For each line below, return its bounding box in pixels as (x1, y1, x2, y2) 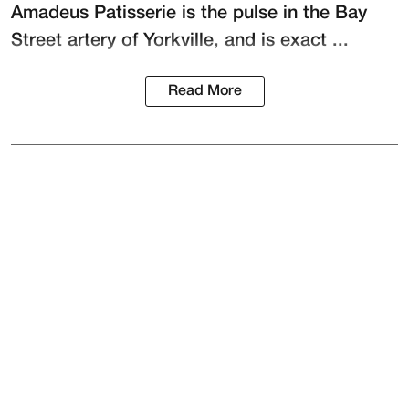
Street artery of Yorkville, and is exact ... (11, 33, 349, 50)
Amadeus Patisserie (11, 5, 176, 23)
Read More (167, 85, 242, 99)
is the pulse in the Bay (176, 5, 367, 23)
